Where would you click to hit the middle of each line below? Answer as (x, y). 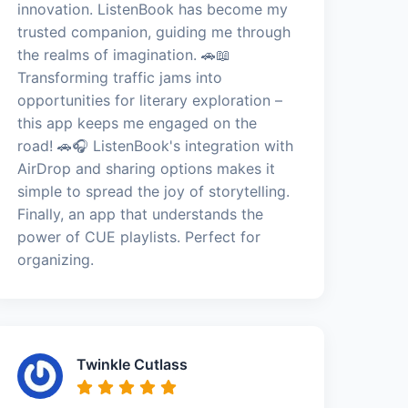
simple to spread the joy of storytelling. (154, 191)
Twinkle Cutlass (133, 364)
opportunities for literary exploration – (150, 100)
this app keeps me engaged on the (138, 122)
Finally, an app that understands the (141, 214)
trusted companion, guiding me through (154, 31)
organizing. (56, 259)
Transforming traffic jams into (120, 77)
